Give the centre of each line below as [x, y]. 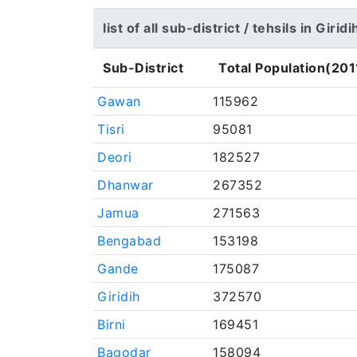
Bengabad [129, 241]
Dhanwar [126, 185]
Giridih [119, 296]
